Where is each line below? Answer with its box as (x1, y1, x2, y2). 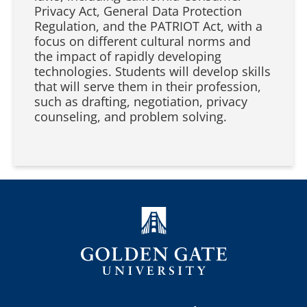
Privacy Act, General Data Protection (34, 3, 242, 19)
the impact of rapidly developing (34, 48, 221, 64)
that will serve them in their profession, (34, 78, 261, 95)
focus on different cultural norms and (34, 33, 251, 49)
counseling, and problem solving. (34, 108, 227, 125)
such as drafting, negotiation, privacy (34, 93, 247, 110)
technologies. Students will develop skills (34, 63, 271, 79)
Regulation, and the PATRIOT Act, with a (34, 18, 262, 34)
